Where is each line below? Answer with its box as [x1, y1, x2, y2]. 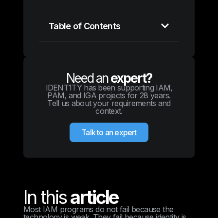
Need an [66, 70, 110, 86]
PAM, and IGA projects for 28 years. [47, 90, 171, 100]
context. [95, 106, 123, 116]
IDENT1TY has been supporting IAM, [45, 82, 173, 92]
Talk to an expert [81, 127, 137, 137]
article [70, 185, 118, 208]
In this [23, 185, 71, 208]
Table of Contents [49, 20, 121, 31]
